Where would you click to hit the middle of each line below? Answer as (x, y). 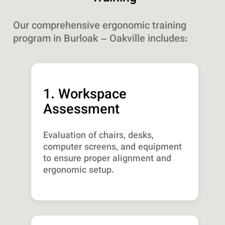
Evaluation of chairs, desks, (99, 136)
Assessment (82, 110)
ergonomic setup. (79, 171)
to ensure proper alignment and (107, 159)
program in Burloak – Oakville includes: (100, 39)
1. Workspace (85, 95)
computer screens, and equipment (113, 148)
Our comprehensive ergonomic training (99, 26)
